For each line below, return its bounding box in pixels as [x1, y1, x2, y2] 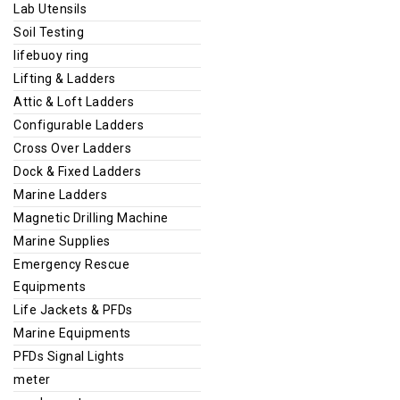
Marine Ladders [13, 187, 107, 202]
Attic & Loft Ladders [13, 94, 134, 109]
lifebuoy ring [13, 47, 89, 62]
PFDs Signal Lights [13, 348, 124, 363]
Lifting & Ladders [13, 71, 116, 86]
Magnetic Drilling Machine [13, 210, 169, 225]
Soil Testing [13, 24, 84, 39]
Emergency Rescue [13, 256, 129, 271]
